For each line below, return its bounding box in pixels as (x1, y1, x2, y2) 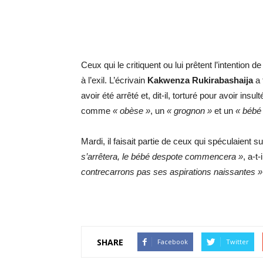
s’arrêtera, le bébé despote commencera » (81, 151, 243, 161)
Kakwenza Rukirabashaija (147, 75, 253, 85)
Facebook (157, 237, 188, 246)
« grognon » (167, 106, 212, 116)
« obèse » (113, 106, 150, 116)
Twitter (226, 237, 249, 246)
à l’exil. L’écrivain (81, 75, 147, 85)
